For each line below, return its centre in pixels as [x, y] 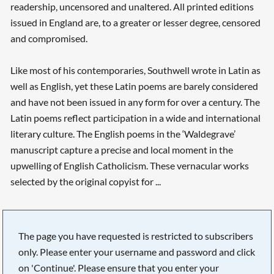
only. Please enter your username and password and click [137, 251]
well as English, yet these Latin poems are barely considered [134, 86]
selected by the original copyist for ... [85, 182]
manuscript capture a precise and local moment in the [121, 150]
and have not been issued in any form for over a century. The [135, 102]
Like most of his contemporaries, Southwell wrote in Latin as [135, 70]
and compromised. [49, 39]
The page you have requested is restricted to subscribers [136, 235]
